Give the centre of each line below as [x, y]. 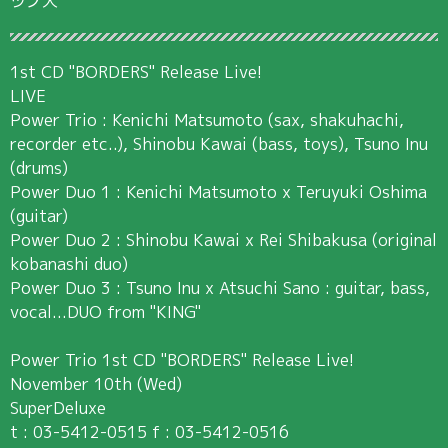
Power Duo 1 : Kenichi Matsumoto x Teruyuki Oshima [218, 191]
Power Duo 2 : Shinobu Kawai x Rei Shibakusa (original [223, 239]
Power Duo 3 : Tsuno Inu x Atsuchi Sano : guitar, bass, [219, 287]
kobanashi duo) [68, 263]
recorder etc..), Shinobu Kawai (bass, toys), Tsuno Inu [218, 143]
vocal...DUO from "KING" [105, 311]
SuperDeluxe [57, 407]
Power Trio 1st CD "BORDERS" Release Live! [181, 359]
